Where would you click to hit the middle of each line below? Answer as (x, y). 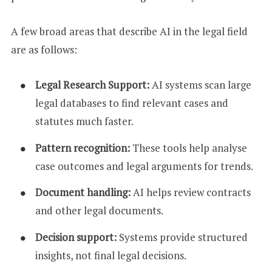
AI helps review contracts (190, 192)
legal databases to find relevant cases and (131, 103)
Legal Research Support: (92, 85)
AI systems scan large (200, 85)
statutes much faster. (84, 121)
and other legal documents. (99, 211)
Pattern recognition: (82, 148)
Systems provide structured (182, 237)
